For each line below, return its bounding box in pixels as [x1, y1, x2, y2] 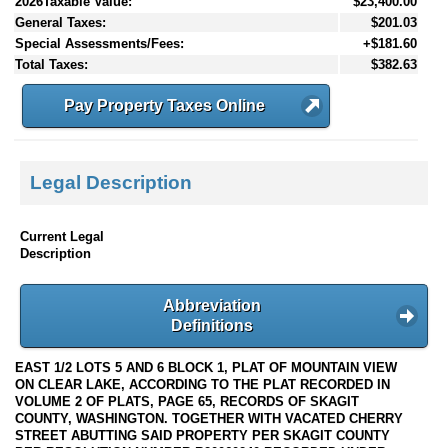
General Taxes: [15, 14, 106, 30]
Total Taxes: [15, 56, 88, 72]
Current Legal [20, 228, 104, 244]
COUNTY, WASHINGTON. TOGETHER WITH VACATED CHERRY [15, 411, 403, 427]
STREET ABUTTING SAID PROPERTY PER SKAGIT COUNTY [15, 428, 390, 444]
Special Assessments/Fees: [15, 35, 184, 51]
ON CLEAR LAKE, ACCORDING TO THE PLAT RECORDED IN [15, 377, 390, 393]
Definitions [171, 316, 253, 334]
